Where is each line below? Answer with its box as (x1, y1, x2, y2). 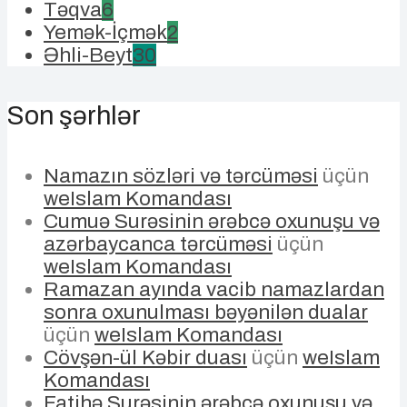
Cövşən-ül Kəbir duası (44, 345, 247, 369)
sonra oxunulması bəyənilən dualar (44, 300, 368, 323)
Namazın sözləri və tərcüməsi (44, 164, 318, 187)
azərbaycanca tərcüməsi (44, 232, 273, 255)
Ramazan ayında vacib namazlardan (44, 277, 384, 301)
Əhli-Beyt (44, 44, 133, 67)
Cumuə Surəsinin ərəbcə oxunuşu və (44, 209, 380, 233)
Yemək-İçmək (44, 21, 167, 45)
